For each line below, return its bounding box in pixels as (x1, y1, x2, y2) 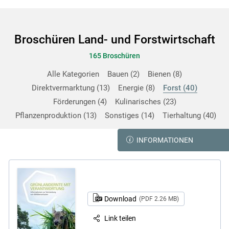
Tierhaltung (162, 111, 203, 120)
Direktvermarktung (32, 83, 97, 93)
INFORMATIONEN (136, 135, 193, 144)
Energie (118, 83, 146, 93)
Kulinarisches (114, 97, 163, 106)
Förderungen (53, 97, 98, 106)
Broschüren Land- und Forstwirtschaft (14, 33, 215, 47)
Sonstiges (104, 111, 141, 120)
